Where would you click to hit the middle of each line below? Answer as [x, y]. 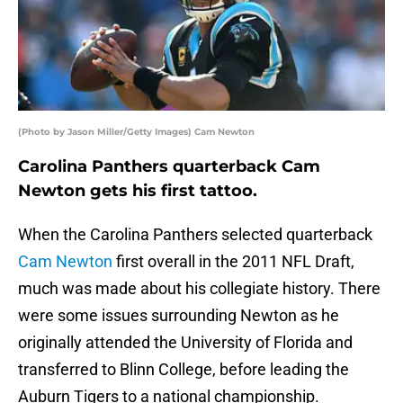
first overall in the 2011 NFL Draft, [233, 262]
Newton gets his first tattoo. [138, 191]
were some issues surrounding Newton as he [179, 316]
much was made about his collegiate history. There [199, 289]
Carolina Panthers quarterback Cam [169, 167]
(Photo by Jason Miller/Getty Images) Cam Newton [136, 132]
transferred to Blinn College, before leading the [184, 370]
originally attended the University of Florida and [185, 343]
